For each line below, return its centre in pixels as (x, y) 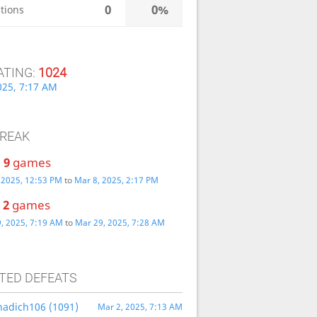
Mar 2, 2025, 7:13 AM (140, 307)
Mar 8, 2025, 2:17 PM (116, 180)
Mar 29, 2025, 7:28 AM (120, 223)
